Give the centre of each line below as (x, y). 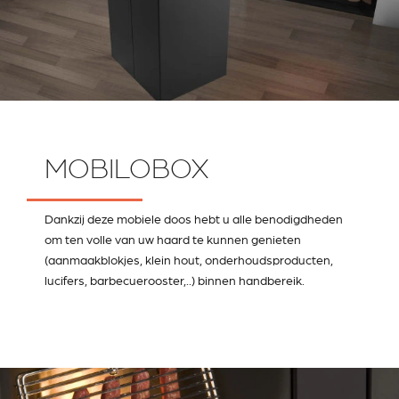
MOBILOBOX (126, 169)
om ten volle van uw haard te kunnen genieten (173, 239)
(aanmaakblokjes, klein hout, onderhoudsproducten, (189, 260)
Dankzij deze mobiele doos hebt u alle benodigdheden (194, 219)
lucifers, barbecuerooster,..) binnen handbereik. (175, 280)
